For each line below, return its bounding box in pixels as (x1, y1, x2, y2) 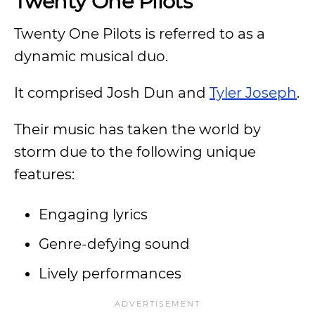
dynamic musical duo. (14, 48, 168, 65)
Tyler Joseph (210, 84, 297, 101)
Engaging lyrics (39, 206, 151, 223)
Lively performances (39, 265, 185, 282)
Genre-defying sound (39, 236, 190, 252)
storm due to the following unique (14, 143, 256, 160)
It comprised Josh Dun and (14, 84, 210, 101)
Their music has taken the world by (14, 121, 261, 138)
